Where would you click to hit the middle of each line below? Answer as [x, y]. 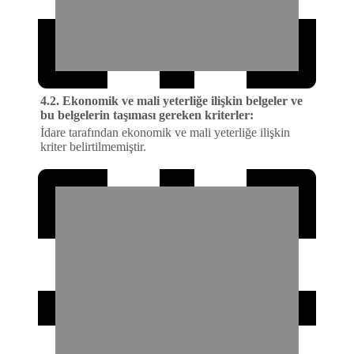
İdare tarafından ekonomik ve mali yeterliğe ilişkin [165, 133]
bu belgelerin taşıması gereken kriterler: [147, 115]
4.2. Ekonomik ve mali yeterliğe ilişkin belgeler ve [171, 101]
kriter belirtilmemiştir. [93, 147]
